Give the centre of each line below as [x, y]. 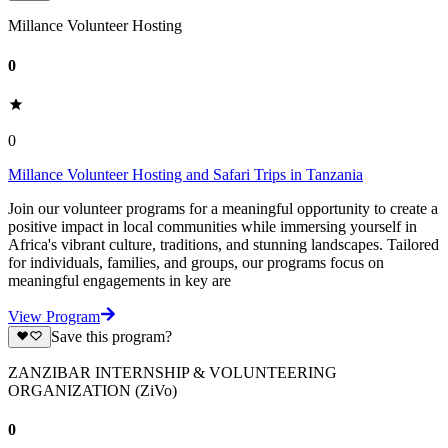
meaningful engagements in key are [119, 280]
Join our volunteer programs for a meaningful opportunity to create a [223, 208]
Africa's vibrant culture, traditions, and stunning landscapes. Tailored [223, 244]
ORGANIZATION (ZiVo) [92, 391]
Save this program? [111, 337]
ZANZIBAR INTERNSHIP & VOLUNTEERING [172, 373]
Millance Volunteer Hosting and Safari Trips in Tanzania [185, 174]
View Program [54, 316]
